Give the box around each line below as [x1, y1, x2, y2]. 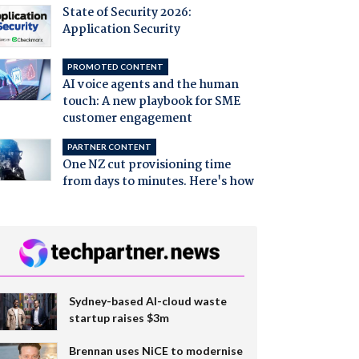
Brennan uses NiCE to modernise [68, 343, 243, 357]
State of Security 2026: [62, 3, 192, 23]
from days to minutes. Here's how [62, 172, 254, 192]
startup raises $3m [68, 310, 169, 325]
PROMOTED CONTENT [67, 62, 163, 72]
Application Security [62, 20, 180, 40]
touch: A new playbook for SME [62, 92, 240, 112]
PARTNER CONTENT [67, 142, 151, 152]
